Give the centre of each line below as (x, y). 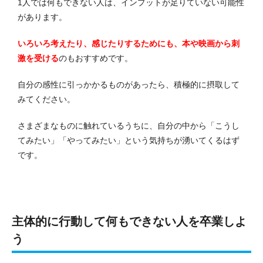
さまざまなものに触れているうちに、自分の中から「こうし (129, 126)
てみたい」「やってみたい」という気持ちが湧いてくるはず (129, 141)
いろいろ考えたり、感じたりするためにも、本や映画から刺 (129, 44)
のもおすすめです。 (96, 58)
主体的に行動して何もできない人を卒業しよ (129, 222)
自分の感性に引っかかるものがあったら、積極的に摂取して (129, 85)
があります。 (42, 17)
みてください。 (46, 100)
